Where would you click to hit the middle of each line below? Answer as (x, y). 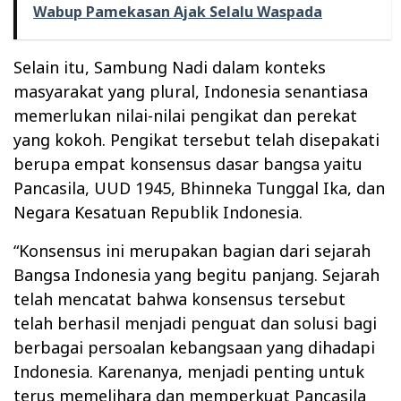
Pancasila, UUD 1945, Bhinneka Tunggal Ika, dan (199, 188)
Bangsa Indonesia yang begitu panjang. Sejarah (196, 274)
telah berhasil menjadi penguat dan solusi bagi (195, 323)
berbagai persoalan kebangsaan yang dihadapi (194, 347)
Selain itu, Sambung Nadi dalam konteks (170, 67)
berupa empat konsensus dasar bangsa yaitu (188, 163)
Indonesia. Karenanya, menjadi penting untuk (189, 371)
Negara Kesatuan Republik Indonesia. (158, 212)
